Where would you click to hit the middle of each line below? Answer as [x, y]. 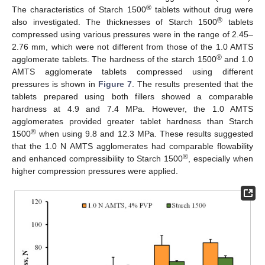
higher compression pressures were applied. [95, 171]
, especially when [221, 158]
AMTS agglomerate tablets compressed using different [132, 71]
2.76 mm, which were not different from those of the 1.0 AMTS [132, 46]
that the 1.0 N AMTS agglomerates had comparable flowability [132, 146]
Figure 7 [115, 84]
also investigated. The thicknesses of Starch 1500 [115, 22]
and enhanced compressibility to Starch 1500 [98, 158]
